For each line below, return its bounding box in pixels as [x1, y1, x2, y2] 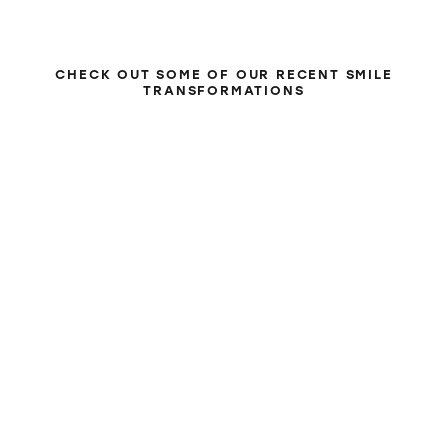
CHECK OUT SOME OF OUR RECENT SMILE [55, 67, 393, 83]
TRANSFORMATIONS [143, 83, 305, 99]
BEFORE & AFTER [130, 25, 318, 53]
